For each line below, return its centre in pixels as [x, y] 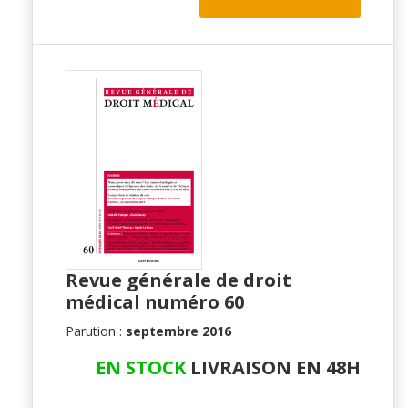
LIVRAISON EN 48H [273, 368]
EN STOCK [141, 368]
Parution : [96, 331]
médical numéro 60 [155, 302]
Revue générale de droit [178, 280]
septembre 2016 [178, 331]
